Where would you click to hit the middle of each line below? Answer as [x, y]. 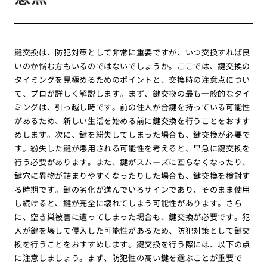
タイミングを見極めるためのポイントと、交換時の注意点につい [132, 80]
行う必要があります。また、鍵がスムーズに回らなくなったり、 [132, 162]
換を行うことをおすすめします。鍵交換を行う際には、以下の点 [132, 244]
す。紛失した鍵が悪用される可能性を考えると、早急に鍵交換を [132, 148]
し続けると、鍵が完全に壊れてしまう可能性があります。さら [128, 203]
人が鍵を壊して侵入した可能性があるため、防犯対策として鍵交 [132, 231]
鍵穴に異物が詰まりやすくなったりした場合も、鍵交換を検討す [132, 176]
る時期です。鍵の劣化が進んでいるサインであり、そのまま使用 [132, 190]
